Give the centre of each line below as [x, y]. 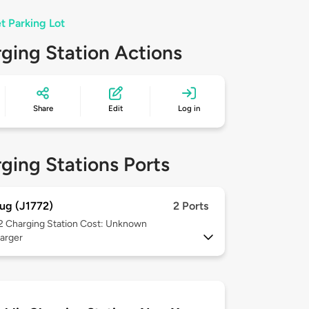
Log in [189, 109]
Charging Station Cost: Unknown [76, 224]
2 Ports [191, 206]
